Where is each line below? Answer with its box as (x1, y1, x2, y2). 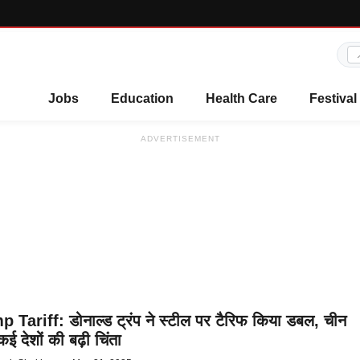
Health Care (206, 92, 277, 105)
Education (111, 92, 174, 105)
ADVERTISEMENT (140, 134, 220, 143)
